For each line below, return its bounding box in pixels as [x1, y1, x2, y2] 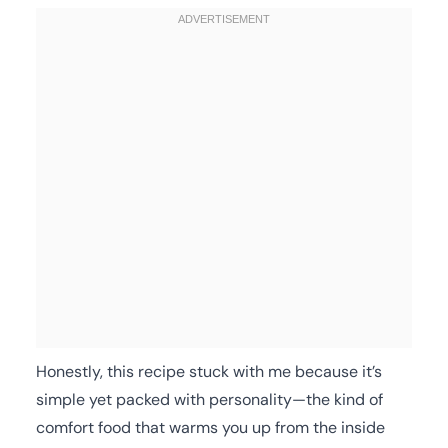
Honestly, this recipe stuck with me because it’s [36, 360, 382, 382]
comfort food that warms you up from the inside [36, 416, 385, 438]
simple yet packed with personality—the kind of [36, 388, 383, 410]
